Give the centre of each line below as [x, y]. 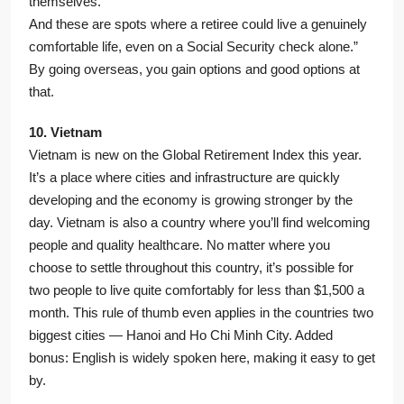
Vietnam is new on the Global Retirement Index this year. [195, 155]
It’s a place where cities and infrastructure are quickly [184, 178]
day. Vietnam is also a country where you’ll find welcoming [199, 223]
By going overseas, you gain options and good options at [194, 69]
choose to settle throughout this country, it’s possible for [191, 268]
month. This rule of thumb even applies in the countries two [201, 313]
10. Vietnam [65, 133]
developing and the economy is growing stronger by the [191, 200]
